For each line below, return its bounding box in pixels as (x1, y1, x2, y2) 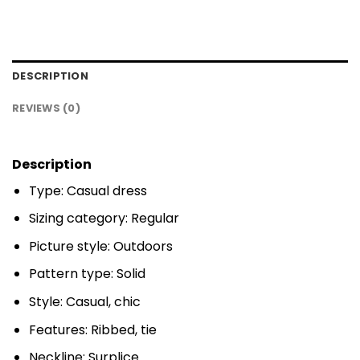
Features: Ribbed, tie (28, 320, 157, 339)
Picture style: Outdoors (28, 236, 173, 256)
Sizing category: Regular (28, 209, 179, 228)
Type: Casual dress (28, 181, 147, 200)
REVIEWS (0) (12, 100, 80, 115)
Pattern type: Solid (28, 264, 145, 284)
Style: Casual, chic (28, 292, 141, 311)
